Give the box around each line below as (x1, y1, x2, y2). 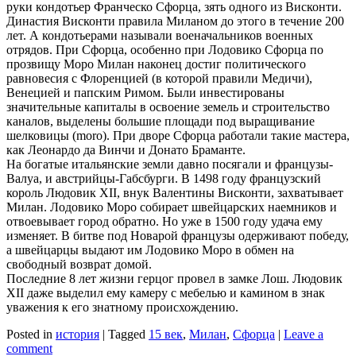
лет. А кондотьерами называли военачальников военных (6, 29, 313, 43)
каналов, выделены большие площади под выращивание (6, 114, 315, 129)
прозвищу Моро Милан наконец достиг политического (6, 57, 306, 72)
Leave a (284, 327, 323, 342)
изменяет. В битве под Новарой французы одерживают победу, (6, 229, 349, 243)
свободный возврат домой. (6, 257, 152, 272)
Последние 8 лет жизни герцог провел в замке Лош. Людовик (6, 272, 342, 286)
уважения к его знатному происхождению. (6, 300, 238, 315)
